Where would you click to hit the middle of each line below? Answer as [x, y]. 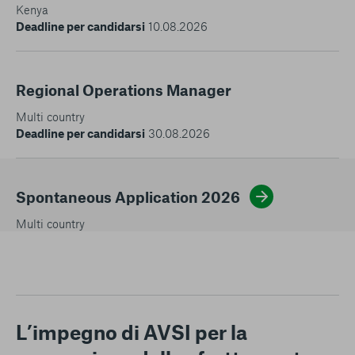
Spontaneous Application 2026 [128, 197]
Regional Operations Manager [124, 90]
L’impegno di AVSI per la [132, 332]
